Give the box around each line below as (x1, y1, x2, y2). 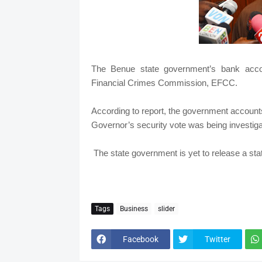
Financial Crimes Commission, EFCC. (91, 78, 240, 88)
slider (157, 204, 175, 213)
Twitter (204, 234, 230, 244)
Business (119, 204, 148, 213)
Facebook (122, 234, 158, 244)
